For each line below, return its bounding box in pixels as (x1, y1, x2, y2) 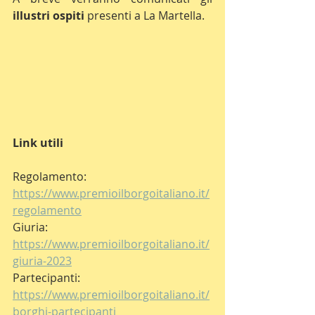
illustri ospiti (13, 8, 87, 24)
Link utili (13, 134, 63, 150)
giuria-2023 (13, 252, 72, 269)
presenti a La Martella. (87, 8, 205, 24)
